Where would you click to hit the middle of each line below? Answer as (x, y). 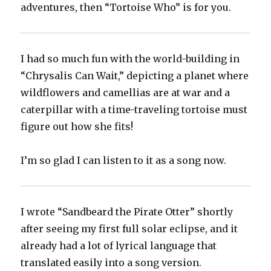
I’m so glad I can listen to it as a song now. (124, 161)
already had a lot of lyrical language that (119, 246)
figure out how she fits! (77, 127)
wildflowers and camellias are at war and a (126, 93)
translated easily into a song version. (111, 263)
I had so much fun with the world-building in (130, 59)
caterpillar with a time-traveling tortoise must (134, 110)
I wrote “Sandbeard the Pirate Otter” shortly (127, 212)
